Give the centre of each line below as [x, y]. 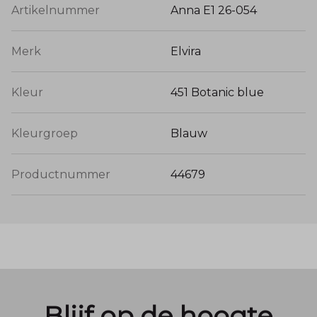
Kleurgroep [45, 134]
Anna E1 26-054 [214, 11]
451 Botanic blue [217, 93]
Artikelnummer [56, 11]
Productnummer [61, 175]
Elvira [186, 52]
